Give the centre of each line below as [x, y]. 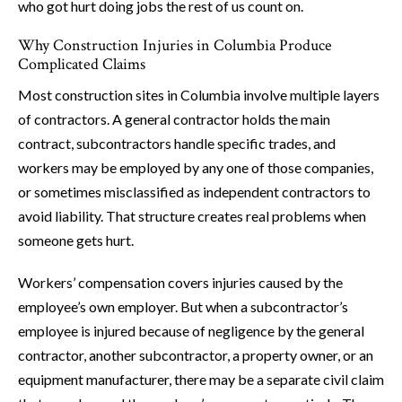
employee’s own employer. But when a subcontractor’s [183, 307]
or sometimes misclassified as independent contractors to [194, 192]
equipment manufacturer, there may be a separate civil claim [201, 380]
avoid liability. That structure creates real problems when [192, 216]
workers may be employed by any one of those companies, [196, 168]
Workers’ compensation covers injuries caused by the [180, 283]
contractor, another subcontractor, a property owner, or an [196, 355]
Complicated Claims [82, 65]
